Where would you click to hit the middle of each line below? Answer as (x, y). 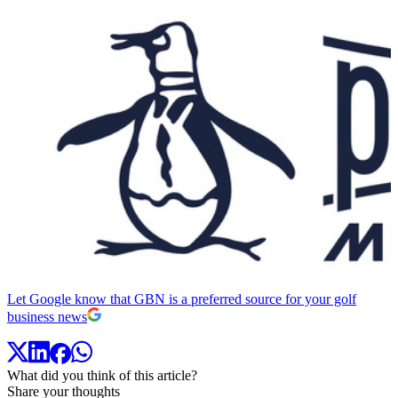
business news (47, 317)
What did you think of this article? (102, 375)
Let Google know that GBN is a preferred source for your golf (182, 299)
